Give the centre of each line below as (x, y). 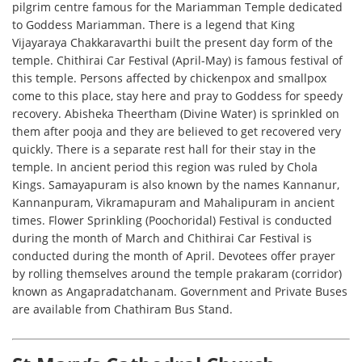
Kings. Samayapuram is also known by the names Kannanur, (176, 185)
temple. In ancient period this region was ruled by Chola (165, 167)
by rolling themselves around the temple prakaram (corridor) (177, 274)
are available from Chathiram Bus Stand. (123, 309)
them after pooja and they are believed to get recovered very (177, 132)
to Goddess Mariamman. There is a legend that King (154, 25)
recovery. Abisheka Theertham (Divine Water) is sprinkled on (176, 114)
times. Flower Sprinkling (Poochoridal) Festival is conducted (173, 221)
